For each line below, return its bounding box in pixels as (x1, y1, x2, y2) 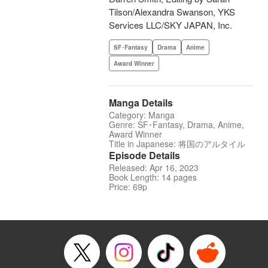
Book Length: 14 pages (109, 171, 197, 184)
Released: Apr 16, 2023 (109, 162, 199, 174)
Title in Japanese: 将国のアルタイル (109, 138, 245, 150)
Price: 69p (109, 181, 147, 193)
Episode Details (109, 148, 180, 163)
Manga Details (109, 96, 173, 110)
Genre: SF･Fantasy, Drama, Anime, (109, 118, 244, 131)
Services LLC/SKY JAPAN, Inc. (109, 19, 232, 32)
